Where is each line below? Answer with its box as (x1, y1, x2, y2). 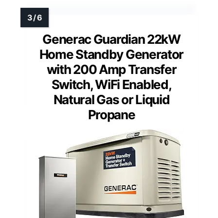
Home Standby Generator (39, 46, 184, 62)
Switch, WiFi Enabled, (51, 76, 172, 92)
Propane (88, 107, 135, 122)
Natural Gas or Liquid (53, 91, 170, 107)
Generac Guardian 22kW (42, 31, 181, 47)
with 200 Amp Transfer (46, 61, 177, 77)
